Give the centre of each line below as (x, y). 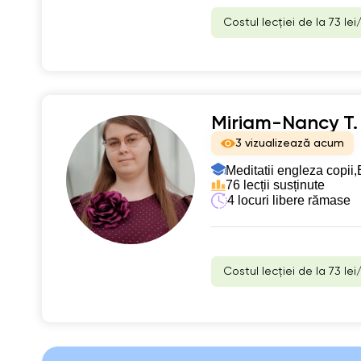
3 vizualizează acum (290, 143)
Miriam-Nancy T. (284, 123)
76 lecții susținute (275, 185)
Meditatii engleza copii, (291, 170)
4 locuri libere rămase (289, 200)
